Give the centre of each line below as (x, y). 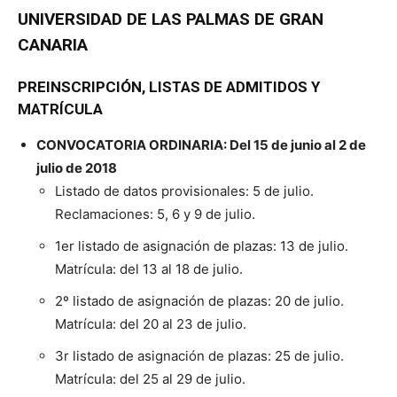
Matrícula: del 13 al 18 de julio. (149, 269)
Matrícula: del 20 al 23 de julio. (151, 323)
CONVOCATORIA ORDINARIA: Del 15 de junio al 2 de (201, 144)
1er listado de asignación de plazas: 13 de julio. (202, 245)
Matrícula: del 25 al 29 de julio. (150, 378)
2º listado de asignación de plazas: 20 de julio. (199, 300)
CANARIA (53, 44)
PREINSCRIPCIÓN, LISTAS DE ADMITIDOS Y (169, 86)
